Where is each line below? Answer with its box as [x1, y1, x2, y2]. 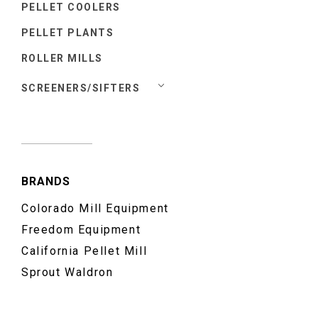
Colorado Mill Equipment [21, 202, 169, 216]
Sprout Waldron [21, 265, 114, 280]
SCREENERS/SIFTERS [21, 82, 141, 94]
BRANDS [21, 174, 70, 188]
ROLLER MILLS [21, 52, 103, 64]
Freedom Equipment [21, 223, 141, 237]
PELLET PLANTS [21, 26, 114, 38]
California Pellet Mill [21, 244, 148, 258]
